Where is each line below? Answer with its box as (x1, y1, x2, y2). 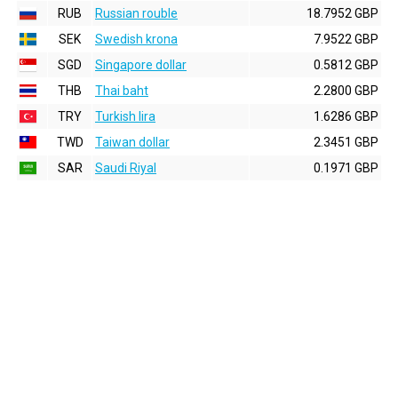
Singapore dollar (95, 58, 187, 72)
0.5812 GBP (314, 58, 378, 72)
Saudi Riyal (95, 161, 156, 175)
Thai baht (95, 84, 148, 98)
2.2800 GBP (314, 84, 378, 98)
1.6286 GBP (314, 109, 378, 123)
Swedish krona (95, 32, 178, 46)
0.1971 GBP (314, 161, 378, 175)
